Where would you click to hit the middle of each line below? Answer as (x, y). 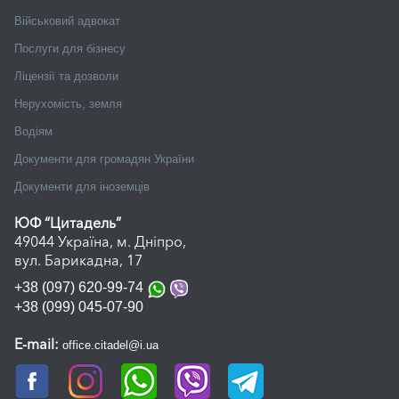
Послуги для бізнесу (70, 49)
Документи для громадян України (105, 159)
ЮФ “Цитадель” (68, 223)
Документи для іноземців (82, 187)
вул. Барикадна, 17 (79, 261)
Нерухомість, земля (69, 104)
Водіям (34, 132)
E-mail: (37, 344)
